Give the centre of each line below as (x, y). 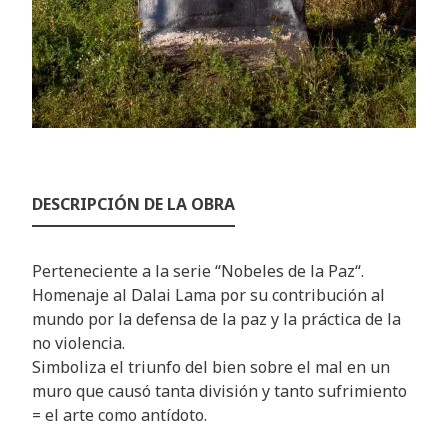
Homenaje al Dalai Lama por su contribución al (208, 295)
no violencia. (78, 343)
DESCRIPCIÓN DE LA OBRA (133, 204)
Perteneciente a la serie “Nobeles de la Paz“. (198, 271)
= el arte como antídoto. (119, 415)
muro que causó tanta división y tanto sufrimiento (219, 391)
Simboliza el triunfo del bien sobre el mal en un (211, 367)
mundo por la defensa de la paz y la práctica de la (216, 319)
